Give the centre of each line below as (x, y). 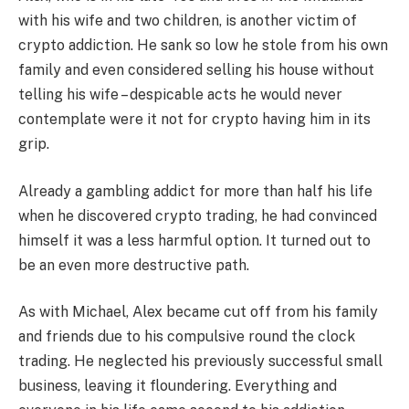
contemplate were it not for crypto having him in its (194, 120)
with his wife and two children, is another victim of (188, 21)
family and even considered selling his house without (196, 70)
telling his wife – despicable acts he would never (180, 95)
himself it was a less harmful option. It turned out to (194, 240)
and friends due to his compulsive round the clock (187, 337)
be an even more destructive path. (134, 265)
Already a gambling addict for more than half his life (195, 191)
